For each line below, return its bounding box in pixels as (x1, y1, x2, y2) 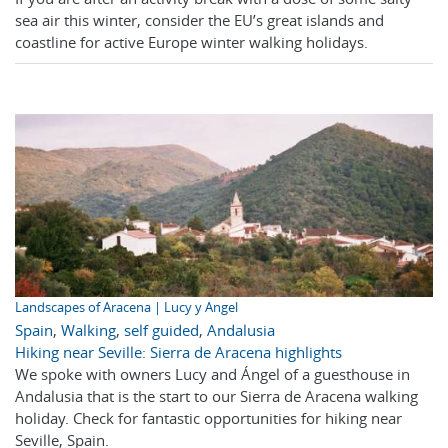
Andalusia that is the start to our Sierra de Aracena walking (15, 385, 418, 406)
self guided (124, 319, 199, 340)
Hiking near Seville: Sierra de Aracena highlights (15, 341, 342, 362)
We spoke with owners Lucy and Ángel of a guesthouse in (15, 363, 410, 384)
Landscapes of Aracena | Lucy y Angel (15, 298, 238, 316)
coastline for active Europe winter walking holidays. (15, 31, 368, 52)
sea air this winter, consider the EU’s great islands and (15, 9, 384, 30)
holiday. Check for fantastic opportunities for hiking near (15, 407, 402, 428)
